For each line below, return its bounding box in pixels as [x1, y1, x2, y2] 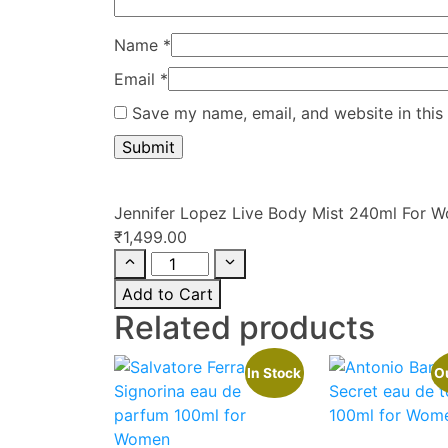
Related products [114, 307, 375, 347]
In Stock [247, 364, 302, 381]
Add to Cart [122, 283, 213, 304]
